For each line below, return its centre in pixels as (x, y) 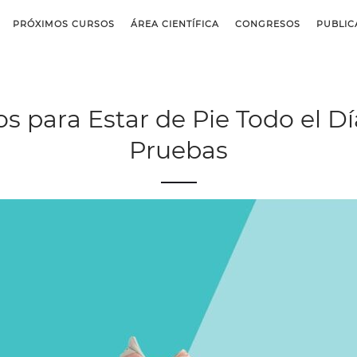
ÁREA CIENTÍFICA (175, 24)
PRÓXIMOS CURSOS (64, 24)
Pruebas (178, 150)
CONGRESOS (268, 24)
